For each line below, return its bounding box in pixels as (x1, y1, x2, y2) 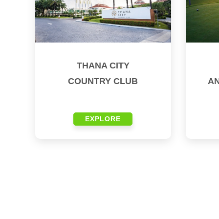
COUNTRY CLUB (68, 76, 138, 87)
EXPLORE (85, 115, 121, 123)
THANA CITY (76, 61, 130, 71)
